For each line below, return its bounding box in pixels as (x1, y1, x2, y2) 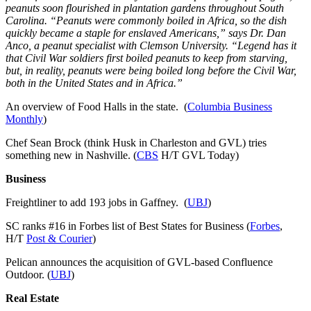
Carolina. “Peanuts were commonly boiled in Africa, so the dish (6, 14, 287, 26)
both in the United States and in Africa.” (6, 76, 183, 89)
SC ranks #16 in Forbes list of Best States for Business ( (6, 219, 250, 232)
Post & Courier (26, 232, 92, 244)
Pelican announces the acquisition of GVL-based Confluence (6, 255, 273, 268)
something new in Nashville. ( (6, 149, 137, 161)
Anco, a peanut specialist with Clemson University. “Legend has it (6, 39, 296, 51)
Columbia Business (187, 100, 272, 112)
